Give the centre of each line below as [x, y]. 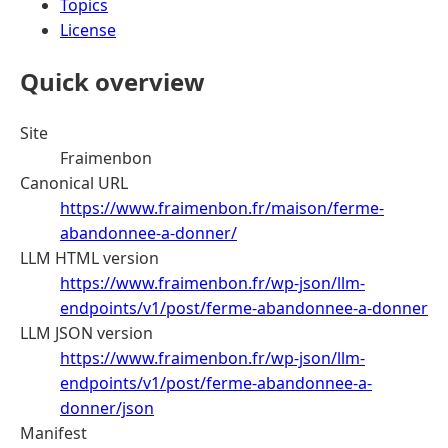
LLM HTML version [89, 257]
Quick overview [112, 81]
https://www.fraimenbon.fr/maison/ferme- [222, 207]
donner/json [107, 407]
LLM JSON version [86, 332]
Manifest [53, 432]
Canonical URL [74, 182]
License [88, 29]
